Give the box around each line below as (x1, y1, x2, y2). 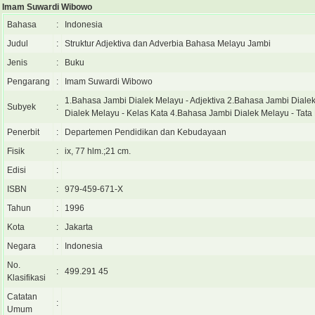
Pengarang (7, 77, 50, 86)
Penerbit (7, 127, 39, 137)
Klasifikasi (7, 273, 46, 283)
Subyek (7, 102, 36, 112)
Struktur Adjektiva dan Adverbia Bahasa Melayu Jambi (65, 39, 271, 49)
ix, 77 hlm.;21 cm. (65, 146, 131, 156)
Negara (7, 241, 36, 251)
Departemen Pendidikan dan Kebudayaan (65, 127, 226, 137)
